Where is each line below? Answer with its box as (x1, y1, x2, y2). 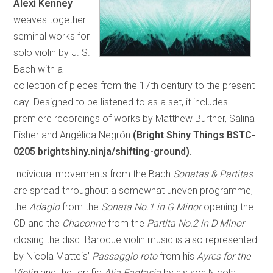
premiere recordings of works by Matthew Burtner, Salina (13, 112, 255, 124)
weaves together (13, 13, 87, 26)
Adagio (29, 200, 60, 213)
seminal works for (13, 30, 90, 42)
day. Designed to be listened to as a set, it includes (13, 96, 229, 108)
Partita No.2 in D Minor (147, 217, 245, 229)
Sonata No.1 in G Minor (101, 200, 202, 213)
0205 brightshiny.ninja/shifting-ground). (13, 145, 193, 157)
